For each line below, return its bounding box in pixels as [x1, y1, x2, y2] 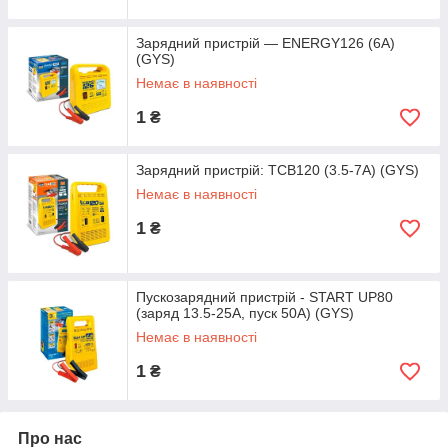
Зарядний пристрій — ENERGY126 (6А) [136, 35, 395, 52]
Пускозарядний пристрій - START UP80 [136, 289, 393, 306]
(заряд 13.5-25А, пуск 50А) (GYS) [136, 305, 354, 322]
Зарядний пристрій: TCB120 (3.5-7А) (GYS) [136, 162, 419, 179]
